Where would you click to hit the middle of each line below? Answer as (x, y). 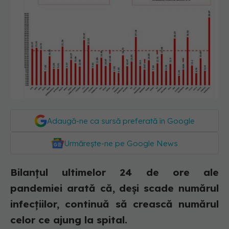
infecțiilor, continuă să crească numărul (114, 204)
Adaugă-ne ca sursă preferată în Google (121, 121)
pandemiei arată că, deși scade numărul (114, 188)
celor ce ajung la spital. (69, 220)
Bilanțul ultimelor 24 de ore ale (114, 173)
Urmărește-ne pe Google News (121, 144)
